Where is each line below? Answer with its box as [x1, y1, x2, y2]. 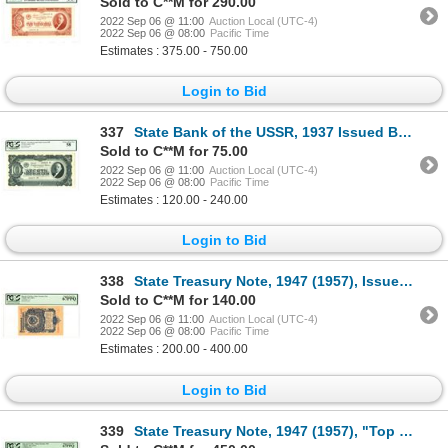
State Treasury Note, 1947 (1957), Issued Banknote [134, 273, 399, 290]
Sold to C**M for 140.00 [100, 292, 256, 309]
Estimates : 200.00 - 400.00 [100, 342, 248, 357]
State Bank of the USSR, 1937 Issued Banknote [134, 123, 398, 140]
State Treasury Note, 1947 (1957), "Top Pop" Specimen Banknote [134, 422, 399, 439]
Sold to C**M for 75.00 [100, 142, 248, 159]
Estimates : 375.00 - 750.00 [100, 43, 248, 58]
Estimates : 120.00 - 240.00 [100, 192, 248, 207]
